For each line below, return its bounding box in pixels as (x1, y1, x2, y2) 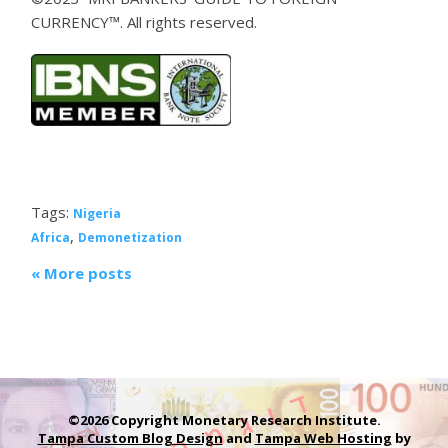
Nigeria (73, 204, 122, 222)
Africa (31, 228, 71, 246)
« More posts (31, 262, 133, 283)
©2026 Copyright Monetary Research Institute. (67, 410, 381, 429)
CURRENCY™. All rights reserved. (31, 11, 262, 32)
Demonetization (78, 228, 183, 246)
